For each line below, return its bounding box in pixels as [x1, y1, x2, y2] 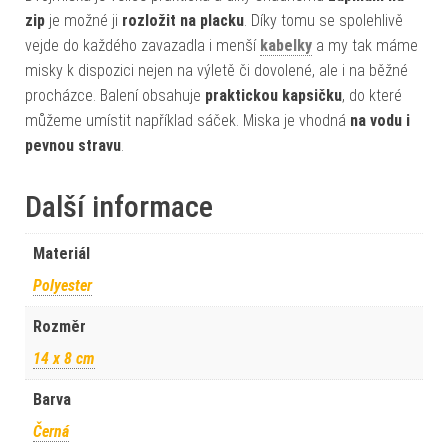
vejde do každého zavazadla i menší [25, 35, 260, 55]
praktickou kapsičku [205, 85, 342, 105]
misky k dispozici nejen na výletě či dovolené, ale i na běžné [25, 60, 408, 80]
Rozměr [33, 316, 86, 336]
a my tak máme [312, 35, 418, 55]
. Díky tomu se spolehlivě [244, 10, 403, 30]
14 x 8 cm [33, 348, 95, 368]
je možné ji [45, 10, 122, 30]
